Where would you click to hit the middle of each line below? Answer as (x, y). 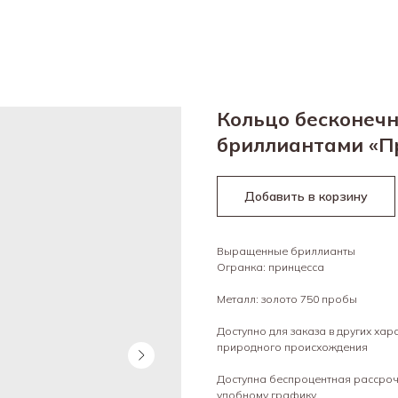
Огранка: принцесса (271, 267)
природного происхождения (292, 347)
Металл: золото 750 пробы (287, 299)
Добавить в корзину (306, 196)
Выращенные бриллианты (286, 251)
